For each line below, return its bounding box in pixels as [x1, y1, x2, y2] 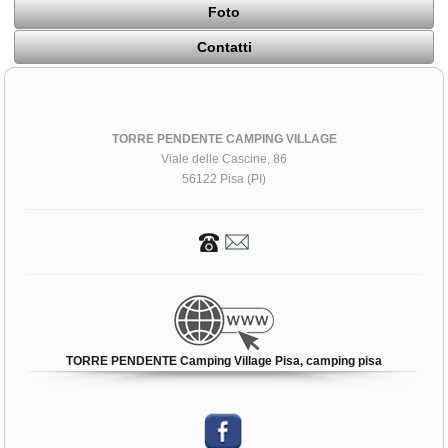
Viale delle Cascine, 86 [161, 152, 287, 167]
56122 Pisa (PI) [182, 172, 266, 187]
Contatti [196, 39, 252, 56]
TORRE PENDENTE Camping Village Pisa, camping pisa [66, 354, 382, 369]
